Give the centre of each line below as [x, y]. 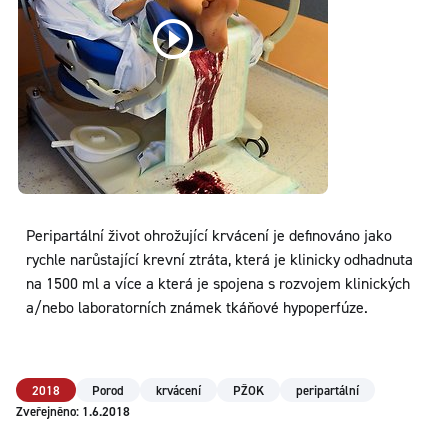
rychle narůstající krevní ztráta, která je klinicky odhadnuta [219, 259]
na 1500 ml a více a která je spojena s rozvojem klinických [218, 283]
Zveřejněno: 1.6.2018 [73, 411]
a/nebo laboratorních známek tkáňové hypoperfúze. [197, 307]
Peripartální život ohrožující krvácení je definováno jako [209, 235]
